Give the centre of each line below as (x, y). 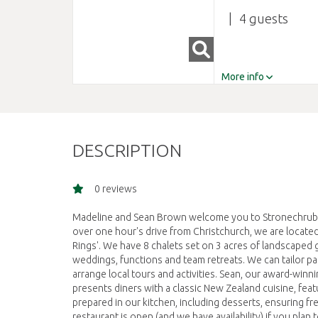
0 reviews (116, 189)
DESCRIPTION (127, 150)
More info (243, 77)
